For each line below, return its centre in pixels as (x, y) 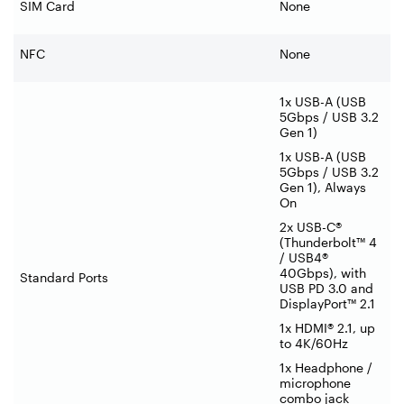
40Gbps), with (323, 272)
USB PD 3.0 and (326, 288)
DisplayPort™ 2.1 (327, 303)
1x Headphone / (326, 367)
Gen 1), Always (323, 187)
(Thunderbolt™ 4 (328, 242)
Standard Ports (64, 277)
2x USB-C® (311, 226)
